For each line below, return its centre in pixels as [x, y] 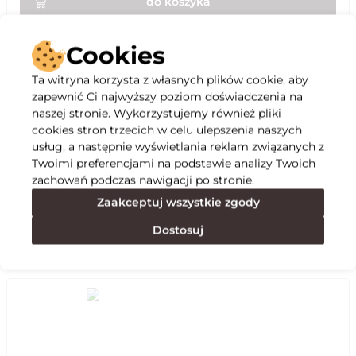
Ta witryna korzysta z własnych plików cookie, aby [170, 79]
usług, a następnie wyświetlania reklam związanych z [178, 146]
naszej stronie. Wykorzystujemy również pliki [157, 113]
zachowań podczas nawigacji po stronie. [143, 180]
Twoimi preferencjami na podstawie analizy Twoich [174, 163]
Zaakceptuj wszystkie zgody [178, 202]
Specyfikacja [56, 188]
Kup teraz [178, 35]
